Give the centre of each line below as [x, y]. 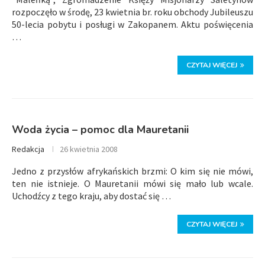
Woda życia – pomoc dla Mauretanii [100, 130]
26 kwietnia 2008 [89, 149]
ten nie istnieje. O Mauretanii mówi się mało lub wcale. [132, 183]
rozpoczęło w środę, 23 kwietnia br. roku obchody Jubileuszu [132, 12]
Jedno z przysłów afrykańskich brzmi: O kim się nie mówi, [132, 171]
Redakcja [28, 149]
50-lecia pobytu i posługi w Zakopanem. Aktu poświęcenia [132, 24]
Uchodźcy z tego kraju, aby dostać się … [91, 196]
